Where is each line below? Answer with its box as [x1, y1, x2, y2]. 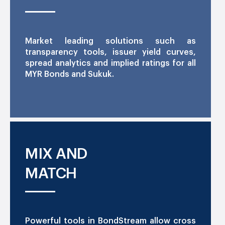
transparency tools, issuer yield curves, [25, 48, 196, 57]
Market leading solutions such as [25, 37, 196, 46]
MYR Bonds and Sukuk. [25, 70, 114, 79]
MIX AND [25, 146, 87, 162]
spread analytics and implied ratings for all [25, 59, 196, 68]
